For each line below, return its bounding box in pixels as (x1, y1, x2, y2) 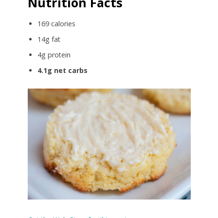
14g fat (37, 34, 60, 44)
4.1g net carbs (37, 65, 88, 75)
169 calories (37, 18, 75, 28)
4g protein (37, 50, 71, 59)
